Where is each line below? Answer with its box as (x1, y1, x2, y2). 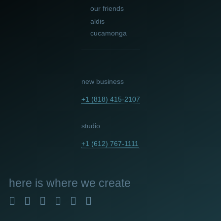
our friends (90, 4, 124, 13)
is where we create (32, 177, 131, 190)
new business (81, 77, 124, 86)
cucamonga (90, 29, 127, 37)
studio (81, 122, 100, 130)
